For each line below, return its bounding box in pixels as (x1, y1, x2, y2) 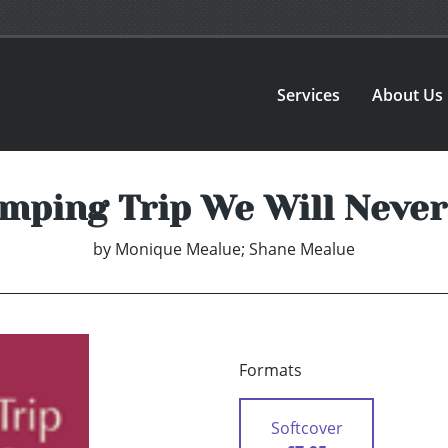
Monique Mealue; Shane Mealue (115, 238, 355, 261)
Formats (239, 359, 302, 382)
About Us (372, 83, 444, 106)
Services (277, 83, 341, 106)
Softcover (270, 417, 343, 440)
